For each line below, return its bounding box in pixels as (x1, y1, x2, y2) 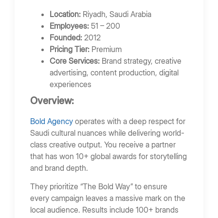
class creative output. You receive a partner (30, 139, 176, 149)
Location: (50, 9, 83, 19)
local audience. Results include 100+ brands (30, 205, 179, 215)
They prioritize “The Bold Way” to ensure (30, 182, 167, 192)
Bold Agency (30, 116, 73, 126)
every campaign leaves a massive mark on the (30, 193, 185, 203)
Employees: (50, 20, 89, 31)
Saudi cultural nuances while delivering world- (30, 127, 184, 138)
